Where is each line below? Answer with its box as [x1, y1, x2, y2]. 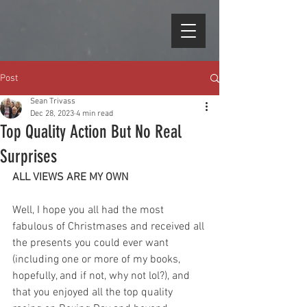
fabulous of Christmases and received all [12, 220, 207, 234]
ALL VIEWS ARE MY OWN [12, 171, 128, 184]
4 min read [76, 109, 113, 119]
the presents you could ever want [12, 236, 171, 250]
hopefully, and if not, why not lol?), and [12, 269, 193, 283]
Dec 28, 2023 [30, 109, 74, 119]
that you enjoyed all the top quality [12, 286, 175, 299]
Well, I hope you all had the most [12, 204, 167, 217]
